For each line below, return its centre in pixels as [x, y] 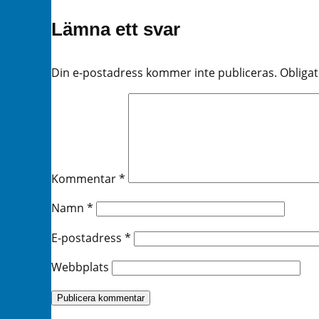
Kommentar [85, 178]
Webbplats [80, 267]
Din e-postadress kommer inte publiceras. [164, 73]
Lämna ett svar [116, 30]
